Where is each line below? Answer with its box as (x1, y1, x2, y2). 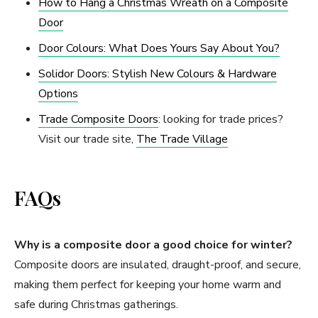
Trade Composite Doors (38, 111, 158, 127)
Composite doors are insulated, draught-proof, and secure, (14, 257, 301, 273)
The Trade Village (136, 131, 228, 147)
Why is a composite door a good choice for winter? (14, 237, 292, 253)
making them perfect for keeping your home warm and (14, 277, 281, 292)
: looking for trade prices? (158, 111, 283, 127)
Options (38, 86, 78, 102)
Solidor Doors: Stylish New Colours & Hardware (38, 66, 277, 82)
